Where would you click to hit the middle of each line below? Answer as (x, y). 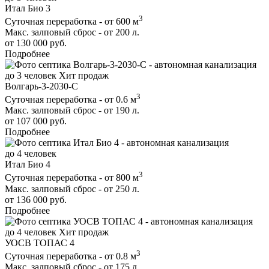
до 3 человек (31, 75)
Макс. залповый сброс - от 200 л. (72, 32)
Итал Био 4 (28, 165)
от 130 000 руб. (36, 43)
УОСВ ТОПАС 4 (40, 243)
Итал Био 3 (28, 8)
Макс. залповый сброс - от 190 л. (72, 110)
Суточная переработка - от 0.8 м (71, 256)
